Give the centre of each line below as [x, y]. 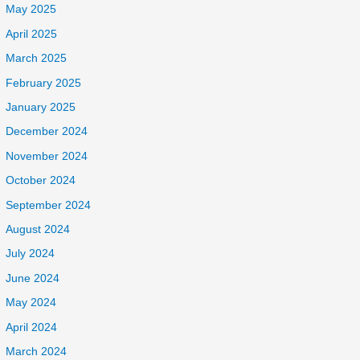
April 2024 [32, 327]
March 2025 [37, 59]
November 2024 [47, 156]
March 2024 [37, 352]
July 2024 [31, 254]
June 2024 [33, 278]
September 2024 [49, 205]
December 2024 [47, 132]
